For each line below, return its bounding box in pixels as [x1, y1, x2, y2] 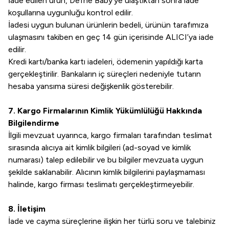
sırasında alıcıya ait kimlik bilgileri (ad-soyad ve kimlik [8, 143, 191, 152]
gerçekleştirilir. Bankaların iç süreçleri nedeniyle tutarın [8, 69, 201, 79]
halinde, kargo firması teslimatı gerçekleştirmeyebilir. [8, 179, 194, 189]
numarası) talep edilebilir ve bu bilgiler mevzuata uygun [8, 155, 203, 165]
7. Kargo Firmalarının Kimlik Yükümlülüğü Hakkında [8, 106, 202, 116]
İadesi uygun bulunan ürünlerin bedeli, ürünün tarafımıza [8, 20, 209, 30]
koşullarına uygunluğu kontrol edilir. [8, 8, 133, 17]
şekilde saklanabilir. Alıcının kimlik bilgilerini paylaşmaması [8, 167, 205, 177]
